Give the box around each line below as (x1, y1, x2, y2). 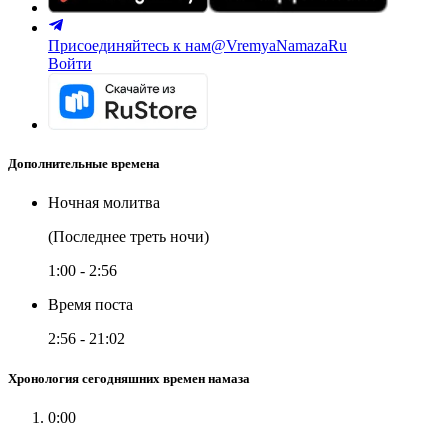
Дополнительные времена (8, 156, 160, 172)
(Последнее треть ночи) (48, 228, 209, 246)
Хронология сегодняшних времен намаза (8, 370, 250, 386)
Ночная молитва (48, 194, 160, 212)
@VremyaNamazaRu (211, 37, 347, 54)
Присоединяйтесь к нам (48, 37, 211, 54)
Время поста (48, 296, 133, 314)
